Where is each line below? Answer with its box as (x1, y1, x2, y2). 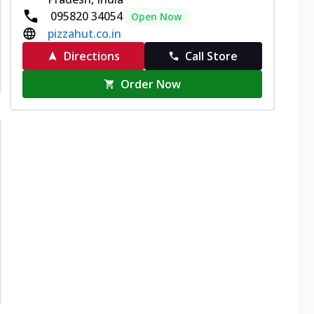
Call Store (185, 48, 238, 64)
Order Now (121, 76, 182, 92)
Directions (63, 48, 120, 64)
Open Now (131, 9, 182, 23)
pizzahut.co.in (48, 25, 121, 41)
